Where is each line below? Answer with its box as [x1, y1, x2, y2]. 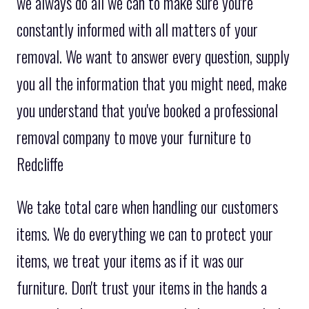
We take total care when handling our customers [17, 195, 278, 219]
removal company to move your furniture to [17, 126, 251, 150]
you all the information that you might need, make [17, 72, 287, 96]
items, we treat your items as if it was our [17, 249, 244, 273]
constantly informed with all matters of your [17, 18, 258, 42]
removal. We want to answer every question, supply [17, 45, 290, 69]
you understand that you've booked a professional [17, 99, 278, 123]
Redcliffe [17, 152, 63, 177]
